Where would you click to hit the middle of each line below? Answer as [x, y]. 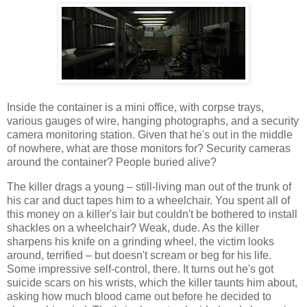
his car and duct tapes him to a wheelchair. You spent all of [148, 201]
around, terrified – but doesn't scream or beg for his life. [139, 256]
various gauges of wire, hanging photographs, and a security [153, 121]
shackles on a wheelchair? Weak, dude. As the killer [133, 228]
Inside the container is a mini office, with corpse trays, [135, 108]
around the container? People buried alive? [112, 162]
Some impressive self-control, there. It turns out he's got [140, 269]
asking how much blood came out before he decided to [139, 297]
